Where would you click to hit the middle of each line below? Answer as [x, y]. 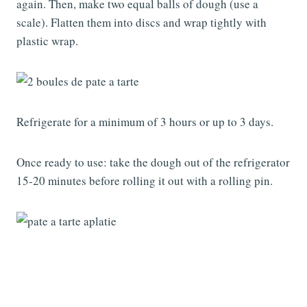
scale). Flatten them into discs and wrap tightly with [142, 22]
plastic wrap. [47, 40]
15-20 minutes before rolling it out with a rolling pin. [145, 180]
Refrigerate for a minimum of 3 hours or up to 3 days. [145, 121]
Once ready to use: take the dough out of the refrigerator [153, 162]
